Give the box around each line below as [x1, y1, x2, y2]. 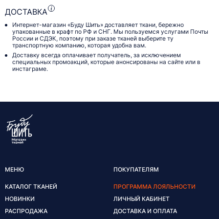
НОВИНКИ [5, 195, 35, 202]
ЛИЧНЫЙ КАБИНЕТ [113, 195, 170, 202]
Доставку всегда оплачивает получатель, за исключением [12, 51, 181, 59]
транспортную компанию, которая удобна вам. [12, 42, 146, 49]
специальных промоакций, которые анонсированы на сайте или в [12, 58, 200, 66]
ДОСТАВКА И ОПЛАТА [113, 207, 177, 215]
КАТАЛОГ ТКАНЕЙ [5, 182, 57, 190]
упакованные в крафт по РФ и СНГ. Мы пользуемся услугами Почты [12, 28, 208, 36]
